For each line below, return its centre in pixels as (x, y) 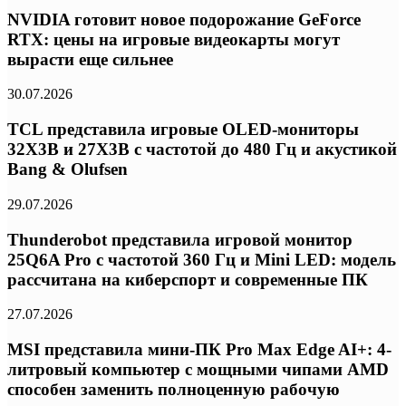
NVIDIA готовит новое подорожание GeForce (184, 19)
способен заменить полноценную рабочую (174, 390)
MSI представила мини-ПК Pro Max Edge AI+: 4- (199, 350)
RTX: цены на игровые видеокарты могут (174, 39)
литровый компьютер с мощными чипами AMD (198, 370)
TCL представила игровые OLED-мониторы (183, 130)
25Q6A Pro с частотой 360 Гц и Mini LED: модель (202, 259)
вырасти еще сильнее (90, 59)
